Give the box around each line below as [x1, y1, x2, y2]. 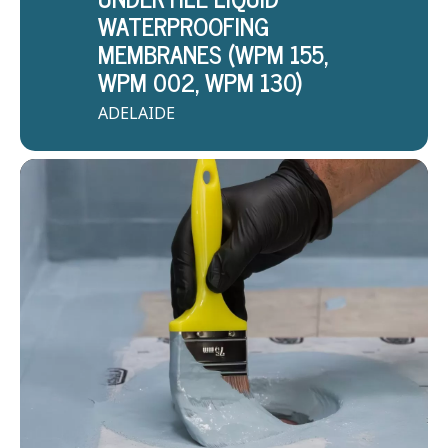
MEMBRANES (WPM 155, [98, 34, 329, 73]
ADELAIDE [98, 102, 175, 124]
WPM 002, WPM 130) [98, 62, 302, 101]
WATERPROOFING [98, 6, 269, 45]
